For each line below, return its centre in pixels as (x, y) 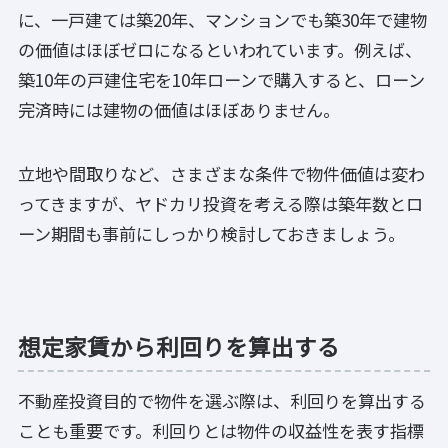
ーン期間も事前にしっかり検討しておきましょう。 (211, 233)
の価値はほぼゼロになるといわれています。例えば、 (220, 49)
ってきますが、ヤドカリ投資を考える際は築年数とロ (220, 203)
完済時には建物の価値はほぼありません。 (179, 109)
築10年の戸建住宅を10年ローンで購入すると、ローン (221, 79)
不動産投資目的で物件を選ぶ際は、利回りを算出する (222, 400)
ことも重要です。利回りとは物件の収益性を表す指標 (221, 430)
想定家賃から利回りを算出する (179, 345)
